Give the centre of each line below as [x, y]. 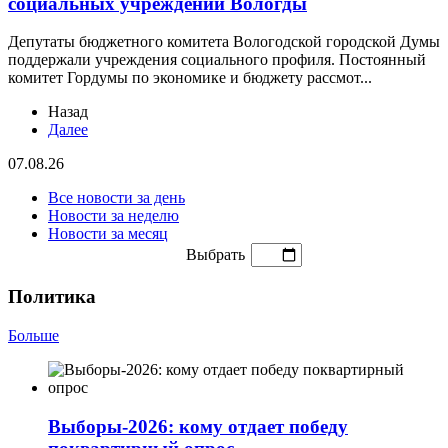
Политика [52, 297]
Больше [33, 335]
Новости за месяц [108, 234]
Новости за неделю [113, 216]
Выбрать [215, 255]
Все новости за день [116, 198]
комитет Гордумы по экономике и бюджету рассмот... [190, 78]
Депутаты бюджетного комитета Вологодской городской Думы [224, 42]
